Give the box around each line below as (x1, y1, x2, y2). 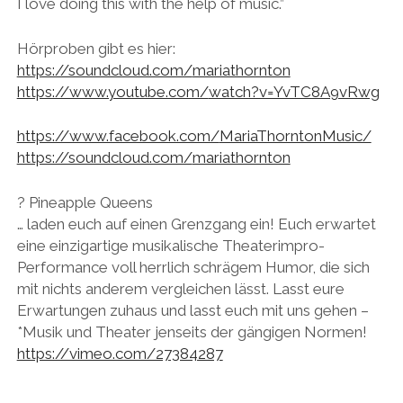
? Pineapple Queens (16, 193, 153, 211)
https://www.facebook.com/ (16, 127, 219, 146)
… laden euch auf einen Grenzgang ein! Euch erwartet (16, 214, 376, 233)
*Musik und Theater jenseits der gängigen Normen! (16, 322, 367, 341)
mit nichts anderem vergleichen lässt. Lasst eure (16, 279, 345, 298)
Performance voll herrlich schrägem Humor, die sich (16, 257, 370, 276)
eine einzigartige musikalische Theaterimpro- (16, 236, 325, 255)
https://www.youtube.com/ (16, 82, 209, 101)
